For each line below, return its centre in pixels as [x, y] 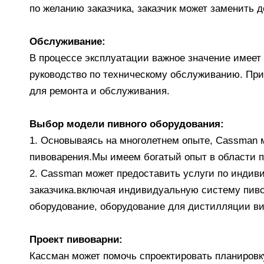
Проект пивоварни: [76, 240]
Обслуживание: [67, 42]
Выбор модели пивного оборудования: [127, 124]
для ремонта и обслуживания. [100, 91]
